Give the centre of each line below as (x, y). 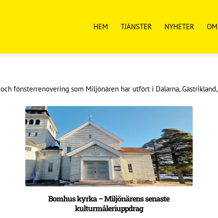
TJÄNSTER (136, 27)
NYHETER (179, 27)
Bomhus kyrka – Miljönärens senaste (109, 198)
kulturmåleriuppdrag (109, 208)
